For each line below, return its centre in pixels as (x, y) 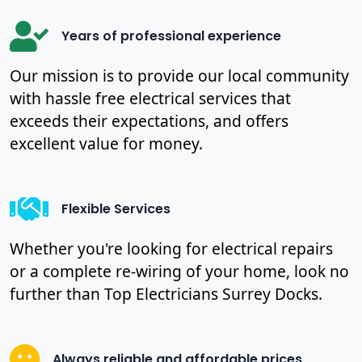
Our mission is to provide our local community (179, 75)
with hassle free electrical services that (150, 98)
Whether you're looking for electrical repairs (171, 248)
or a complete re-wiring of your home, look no (179, 271)
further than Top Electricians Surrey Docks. (166, 293)
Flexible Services (116, 209)
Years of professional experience (171, 36)
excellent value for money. (106, 143)
